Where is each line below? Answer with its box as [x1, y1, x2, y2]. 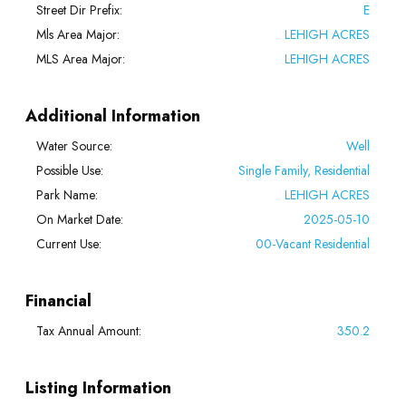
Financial [25, 288, 92, 313]
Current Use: [35, 234, 101, 253]
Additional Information [25, 103, 201, 128]
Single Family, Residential [238, 160, 371, 179]
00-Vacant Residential [256, 234, 371, 253]
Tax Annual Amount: [35, 321, 141, 340]
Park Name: [35, 185, 98, 204]
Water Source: [35, 136, 112, 155]
